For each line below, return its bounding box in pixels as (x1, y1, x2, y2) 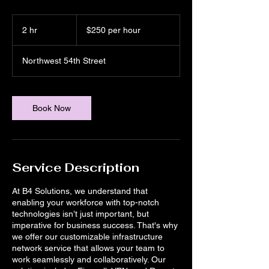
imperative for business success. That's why (12, 220, 178, 230)
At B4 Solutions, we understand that (12, 186, 148, 196)
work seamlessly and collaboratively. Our (12, 254, 166, 264)
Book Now (32, 103, 71, 113)
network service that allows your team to (12, 243, 165, 253)
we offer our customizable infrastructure (12, 231, 163, 241)
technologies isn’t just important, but (12, 208, 149, 219)
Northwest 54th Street (22, 55, 106, 65)
